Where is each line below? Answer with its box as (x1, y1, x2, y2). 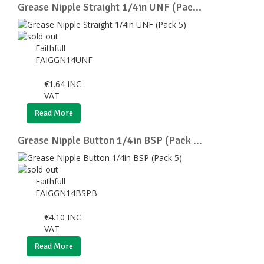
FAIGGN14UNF (35, 54, 95, 65)
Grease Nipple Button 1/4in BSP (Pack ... (18, 133, 202, 147)
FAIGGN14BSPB (35, 187, 100, 199)
